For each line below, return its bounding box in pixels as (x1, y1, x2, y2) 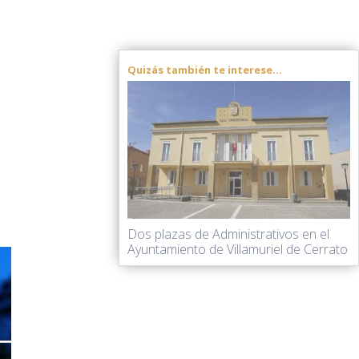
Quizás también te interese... (127, 63, 282, 77)
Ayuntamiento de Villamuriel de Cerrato (127, 240, 348, 258)
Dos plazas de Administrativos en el (127, 225, 329, 243)
